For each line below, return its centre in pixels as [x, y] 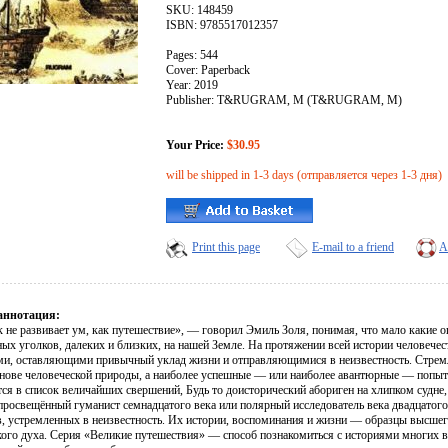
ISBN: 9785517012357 [222, 25]
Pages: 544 [192, 55]
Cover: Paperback [208, 70]
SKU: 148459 [199, 10]
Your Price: [195, 145]
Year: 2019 [192, 85]
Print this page [226, 247]
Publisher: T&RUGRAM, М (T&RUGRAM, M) [284, 100]
